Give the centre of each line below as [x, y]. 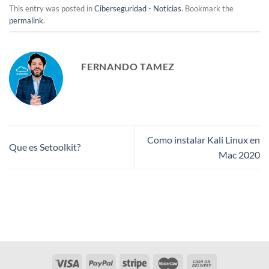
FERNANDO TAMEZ [128, 66]
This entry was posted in [52, 9]
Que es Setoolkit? [45, 147]
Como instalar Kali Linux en [204, 139]
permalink [26, 21]
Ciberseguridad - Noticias [138, 9]
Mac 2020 [239, 154]
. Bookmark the [207, 9]
